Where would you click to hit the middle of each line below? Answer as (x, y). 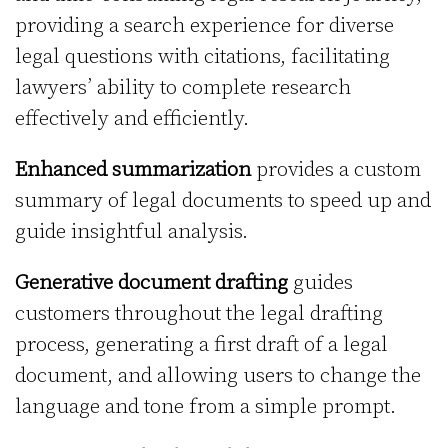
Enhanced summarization (133, 169)
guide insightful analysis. (131, 231)
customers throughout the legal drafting (199, 313)
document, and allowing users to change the (218, 375)
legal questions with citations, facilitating (202, 56)
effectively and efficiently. (132, 118)
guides (320, 282)
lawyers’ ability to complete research (183, 87)
